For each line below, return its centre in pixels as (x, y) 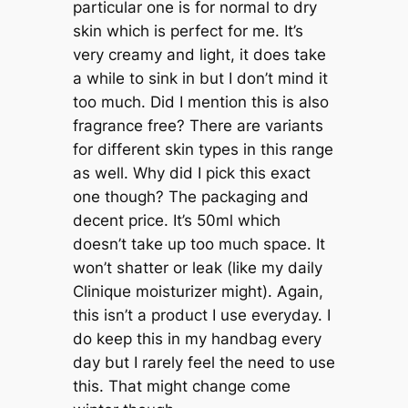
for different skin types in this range (203, 149)
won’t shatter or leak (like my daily (197, 267)
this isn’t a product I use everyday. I (201, 315)
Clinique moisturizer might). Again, (198, 291)
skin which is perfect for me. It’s (188, 31)
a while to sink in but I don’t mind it (200, 78)
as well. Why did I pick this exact (191, 173)
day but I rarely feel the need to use (204, 362)
